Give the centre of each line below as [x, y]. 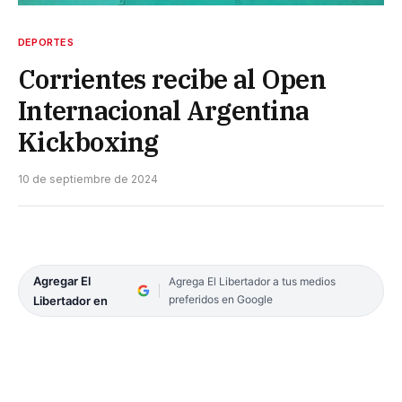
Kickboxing [88, 141]
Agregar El [62, 280]
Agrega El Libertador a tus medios [252, 281]
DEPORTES [46, 42]
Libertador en [70, 300]
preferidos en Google [220, 299]
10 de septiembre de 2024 [88, 179]
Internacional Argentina [164, 110]
